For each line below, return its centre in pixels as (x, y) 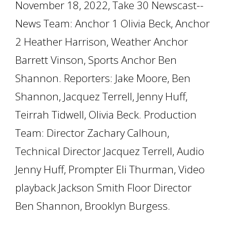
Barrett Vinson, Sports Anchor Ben (96, 60)
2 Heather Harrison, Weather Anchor (102, 42)
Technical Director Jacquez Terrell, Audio (110, 151)
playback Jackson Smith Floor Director (103, 187)
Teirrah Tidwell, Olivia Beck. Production (106, 115)
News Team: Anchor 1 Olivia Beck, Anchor (112, 23)
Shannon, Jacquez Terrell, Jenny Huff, (101, 96)
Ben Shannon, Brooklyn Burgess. (93, 206)
